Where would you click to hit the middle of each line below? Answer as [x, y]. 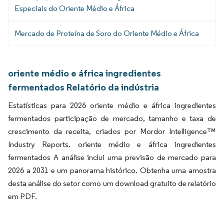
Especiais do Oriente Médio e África [74, 8]
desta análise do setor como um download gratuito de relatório [112, 183]
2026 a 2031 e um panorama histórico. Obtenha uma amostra [112, 170]
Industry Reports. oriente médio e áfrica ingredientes [112, 144]
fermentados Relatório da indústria [83, 87]
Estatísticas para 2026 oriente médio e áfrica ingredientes [112, 105]
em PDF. [22, 196]
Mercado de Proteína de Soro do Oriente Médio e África [107, 33]
